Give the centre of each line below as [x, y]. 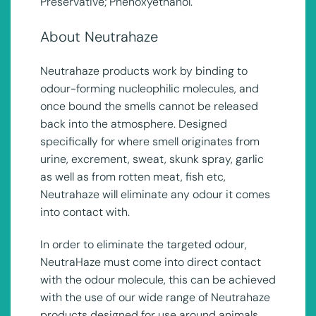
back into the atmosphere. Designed [133, 124]
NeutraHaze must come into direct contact [150, 262]
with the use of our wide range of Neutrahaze [155, 298]
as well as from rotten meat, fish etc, [133, 177]
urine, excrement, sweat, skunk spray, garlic [152, 159]
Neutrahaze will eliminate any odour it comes [155, 195]
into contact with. [85, 212]
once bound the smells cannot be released [149, 107]
